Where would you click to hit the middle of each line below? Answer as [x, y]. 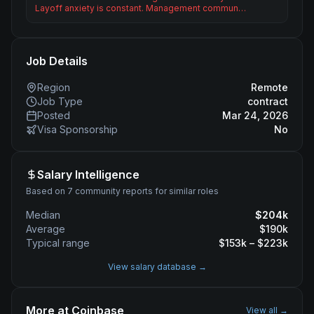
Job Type [60, 101]
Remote [269, 87]
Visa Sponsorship [77, 129]
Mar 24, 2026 [255, 115]
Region [54, 87]
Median [43, 215]
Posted [54, 115]
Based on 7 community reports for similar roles [122, 191]
